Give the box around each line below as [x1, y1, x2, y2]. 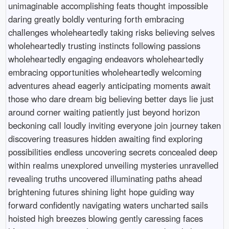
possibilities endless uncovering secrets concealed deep [8, 145, 217, 158]
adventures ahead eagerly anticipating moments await [8, 79, 211, 91]
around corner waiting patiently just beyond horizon [8, 105, 200, 118]
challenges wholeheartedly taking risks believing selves [8, 26, 215, 38]
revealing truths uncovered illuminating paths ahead [8, 172, 202, 185]
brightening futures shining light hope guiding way [8, 185, 194, 198]
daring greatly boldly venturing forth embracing [8, 12, 184, 25]
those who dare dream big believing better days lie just [8, 92, 214, 105]
